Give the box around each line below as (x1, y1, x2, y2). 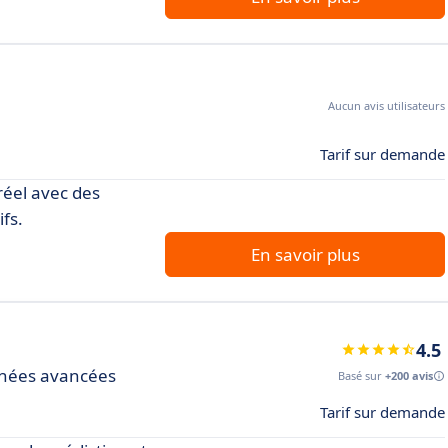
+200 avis (385, 367, 433, 383)
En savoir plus (250, 242, 360, 266)
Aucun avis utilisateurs (328, 97, 445, 113)
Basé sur (338, 367, 385, 383)
